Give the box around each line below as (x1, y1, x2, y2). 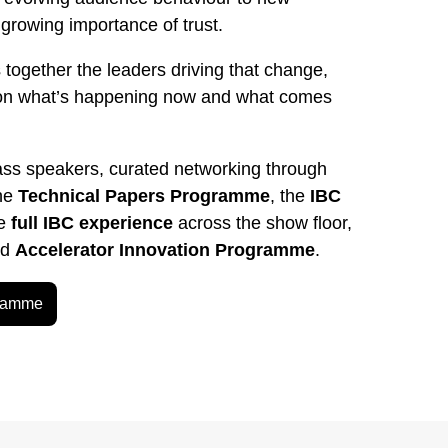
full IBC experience (11, 212, 178, 234)
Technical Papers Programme (18, 185, 270, 207)
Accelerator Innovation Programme (15, 239, 315, 261)
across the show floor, (178, 212, 352, 234)
